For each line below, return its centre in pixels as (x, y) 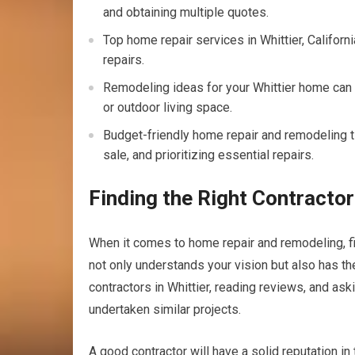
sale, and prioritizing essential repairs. (208, 155)
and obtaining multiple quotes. (186, 12)
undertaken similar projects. (165, 309)
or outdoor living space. (168, 107)
